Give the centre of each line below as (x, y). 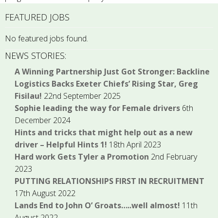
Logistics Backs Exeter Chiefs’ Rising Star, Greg (106, 84)
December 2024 (43, 120)
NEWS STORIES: (36, 56)
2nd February (174, 157)
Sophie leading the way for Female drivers (97, 108)
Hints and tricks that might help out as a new (104, 133)
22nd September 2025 (82, 96)
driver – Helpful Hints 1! (61, 145)
